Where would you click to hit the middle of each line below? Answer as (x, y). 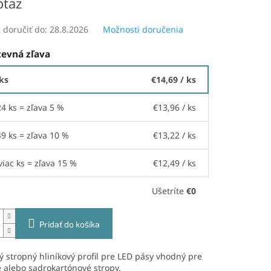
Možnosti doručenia (143, 30)
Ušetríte (169, 191)
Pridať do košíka (69, 224)
